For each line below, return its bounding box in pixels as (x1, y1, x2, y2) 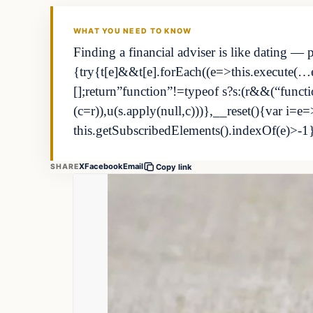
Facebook (85, 161, 124, 172)
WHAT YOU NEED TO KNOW (73, 27, 192, 36)
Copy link (156, 161, 193, 172)
